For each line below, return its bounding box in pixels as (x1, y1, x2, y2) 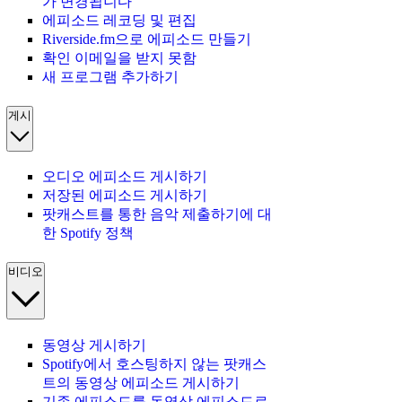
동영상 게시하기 (42, 336, 146, 353)
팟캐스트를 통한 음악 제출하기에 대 (42, 206, 272, 223)
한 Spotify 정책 (42, 225, 134, 241)
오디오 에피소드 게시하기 (42, 169, 207, 185)
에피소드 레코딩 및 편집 (42, 12, 197, 28)
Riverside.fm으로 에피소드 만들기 (42, 31, 251, 47)
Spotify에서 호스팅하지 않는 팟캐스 (42, 355, 267, 371)
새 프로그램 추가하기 (42, 68, 179, 84)
